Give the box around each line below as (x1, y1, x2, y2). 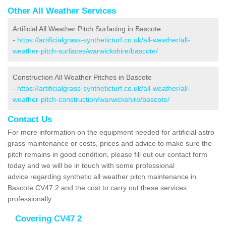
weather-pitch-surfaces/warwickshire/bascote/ (13, 46, 158, 55)
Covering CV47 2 (15, 213, 82, 223)
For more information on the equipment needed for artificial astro (8, 128, 214, 136)
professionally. (8, 194, 55, 203)
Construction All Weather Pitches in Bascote (13, 73, 152, 81)
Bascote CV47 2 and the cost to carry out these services (8, 183, 187, 192)
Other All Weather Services (8, 6, 116, 16)
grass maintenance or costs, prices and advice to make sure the (8, 139, 212, 147)
